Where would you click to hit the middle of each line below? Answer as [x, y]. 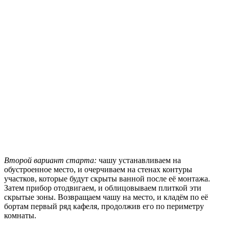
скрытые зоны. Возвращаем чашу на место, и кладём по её [106, 197]
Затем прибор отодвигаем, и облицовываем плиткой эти [103, 188]
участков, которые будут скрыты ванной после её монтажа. [107, 178]
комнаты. [20, 215]
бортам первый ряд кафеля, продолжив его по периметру [104, 206]
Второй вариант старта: [50, 160]
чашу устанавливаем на [139, 160]
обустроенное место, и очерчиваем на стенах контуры [98, 169]
